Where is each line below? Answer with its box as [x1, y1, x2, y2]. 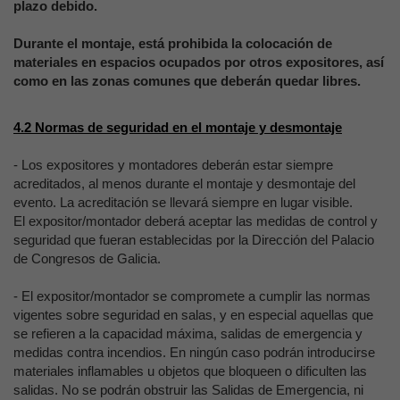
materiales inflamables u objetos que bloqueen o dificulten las [13, 363, 367, 379]
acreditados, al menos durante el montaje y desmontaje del [13, 176, 355, 191]
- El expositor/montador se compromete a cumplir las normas [13, 288, 371, 304]
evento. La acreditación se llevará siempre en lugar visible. [13, 195, 353, 210]
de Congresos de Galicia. [13, 251, 161, 266]
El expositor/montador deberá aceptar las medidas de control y [13, 213, 378, 229]
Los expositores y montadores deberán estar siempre [21, 157, 333, 172]
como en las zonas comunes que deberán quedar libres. [13, 73, 361, 88]
